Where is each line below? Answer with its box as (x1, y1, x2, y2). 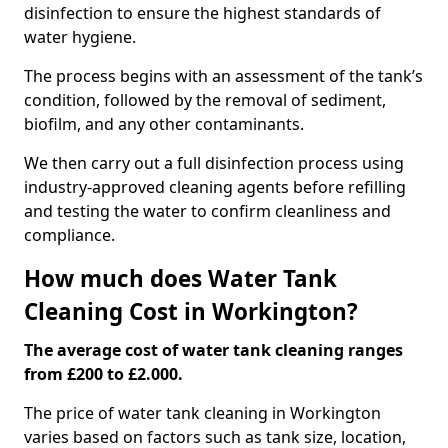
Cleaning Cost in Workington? (24, 296, 358, 327)
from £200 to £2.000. (24, 363, 187, 385)
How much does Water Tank (24, 263, 337, 294)
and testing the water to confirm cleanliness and (24, 200, 391, 222)
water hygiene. (24, 26, 140, 48)
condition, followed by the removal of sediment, (24, 89, 386, 111)
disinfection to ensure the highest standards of (24, 2, 381, 24)
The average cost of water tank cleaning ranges (24, 339, 403, 361)
